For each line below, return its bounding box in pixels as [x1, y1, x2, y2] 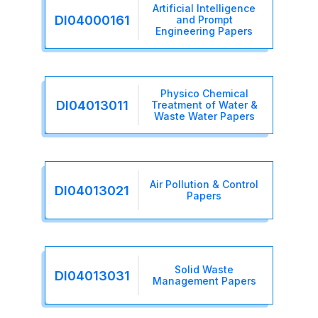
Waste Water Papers [153, 110, 255, 123]
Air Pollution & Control [150, 178, 259, 191]
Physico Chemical [160, 87, 248, 100]
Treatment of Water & [150, 99, 258, 111]
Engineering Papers [155, 25, 253, 38]
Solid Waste [175, 263, 234, 276]
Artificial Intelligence [153, 2, 256, 15]
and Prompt [175, 13, 233, 26]
